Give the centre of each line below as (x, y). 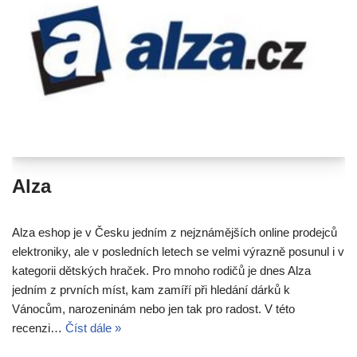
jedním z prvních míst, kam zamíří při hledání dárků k (151, 289)
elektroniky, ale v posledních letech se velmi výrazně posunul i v (178, 251)
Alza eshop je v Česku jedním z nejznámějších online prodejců (175, 232)
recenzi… (39, 328)
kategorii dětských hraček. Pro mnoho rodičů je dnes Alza (161, 270)
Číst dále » (93, 328)
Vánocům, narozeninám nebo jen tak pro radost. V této (153, 308)
